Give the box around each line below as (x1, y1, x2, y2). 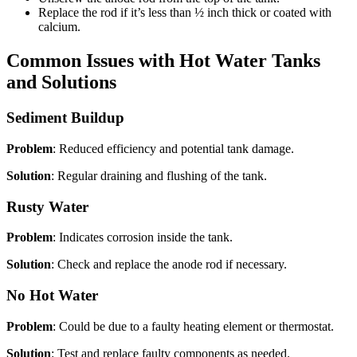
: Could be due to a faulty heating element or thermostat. (53, 319, 334, 333)
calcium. (38, 20, 80, 34)
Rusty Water (6, 198, 88, 215)
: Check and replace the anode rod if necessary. (51, 257, 287, 272)
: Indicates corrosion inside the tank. (53, 230, 233, 245)
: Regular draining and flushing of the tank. (51, 168, 267, 182)
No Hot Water (6, 287, 98, 304)
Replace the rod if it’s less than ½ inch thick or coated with (38, 6, 331, 20)
